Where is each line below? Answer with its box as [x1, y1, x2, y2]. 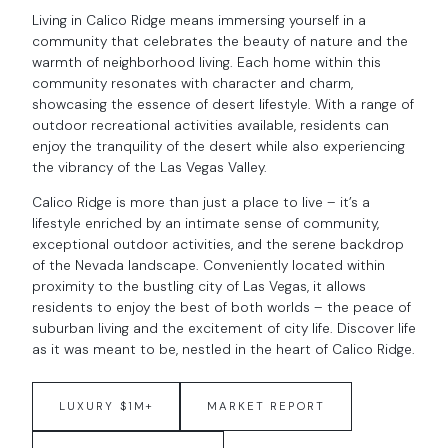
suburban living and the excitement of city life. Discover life [32, 319, 416, 337]
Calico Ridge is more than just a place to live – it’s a [32, 193, 370, 211]
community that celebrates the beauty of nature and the [32, 32, 408, 51]
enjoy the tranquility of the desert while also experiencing [32, 137, 405, 156]
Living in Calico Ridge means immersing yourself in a [32, 11, 366, 30]
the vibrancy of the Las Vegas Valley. [32, 158, 267, 177]
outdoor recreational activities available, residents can [32, 116, 389, 135]
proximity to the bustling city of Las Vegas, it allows [32, 277, 366, 295]
